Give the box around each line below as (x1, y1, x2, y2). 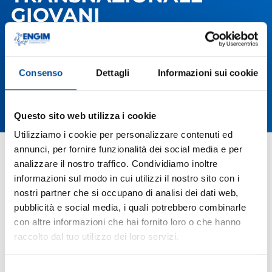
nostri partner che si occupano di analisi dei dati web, (14, 188, 239, 199)
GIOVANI (10, 3, 100, 27)
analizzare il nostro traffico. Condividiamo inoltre (14, 158, 218, 169)
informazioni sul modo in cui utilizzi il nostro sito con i (14, 173, 239, 184)
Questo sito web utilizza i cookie (14, 110, 157, 121)
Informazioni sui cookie (157, 67, 258, 78)
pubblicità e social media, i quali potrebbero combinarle (14, 202, 246, 213)
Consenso (19, 67, 63, 78)
